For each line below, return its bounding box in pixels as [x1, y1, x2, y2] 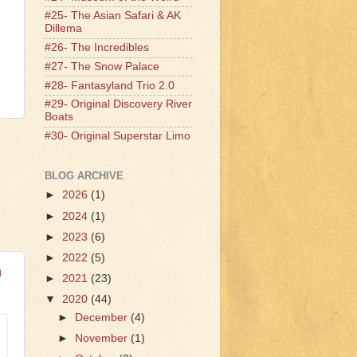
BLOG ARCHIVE [45, 169, 124, 182]
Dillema [45, 22, 82, 35]
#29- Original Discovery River [45, 98, 192, 111]
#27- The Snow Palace [45, 60, 159, 73]
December [75, 311, 131, 324]
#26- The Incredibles [45, 41, 149, 54]
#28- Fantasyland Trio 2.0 [45, 79, 175, 92]
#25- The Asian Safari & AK [45, 10, 181, 22]
